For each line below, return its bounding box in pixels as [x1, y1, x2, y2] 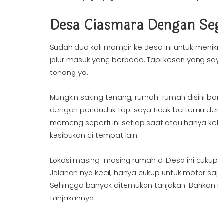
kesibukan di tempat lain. [50, 130, 139, 140]
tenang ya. [50, 67, 90, 77]
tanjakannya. [50, 193, 95, 203]
